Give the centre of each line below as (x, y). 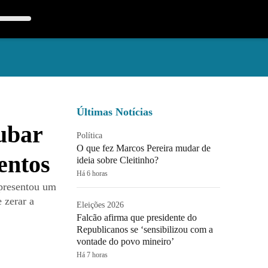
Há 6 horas (92, 173)
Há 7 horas (92, 255)
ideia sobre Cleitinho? (118, 160)
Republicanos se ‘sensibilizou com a (145, 229)
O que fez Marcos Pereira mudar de (144, 148)
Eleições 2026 (100, 205)
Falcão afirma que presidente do (137, 217)
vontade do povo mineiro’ (125, 241)
